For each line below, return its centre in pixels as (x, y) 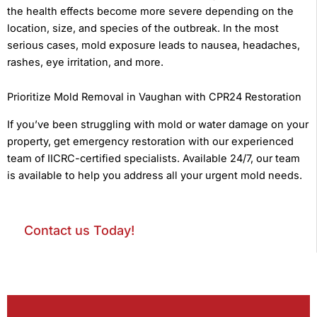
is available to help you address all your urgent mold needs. (156, 175)
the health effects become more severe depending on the (150, 11)
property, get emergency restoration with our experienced (150, 141)
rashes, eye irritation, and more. (87, 62)
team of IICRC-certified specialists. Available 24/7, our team (154, 158)
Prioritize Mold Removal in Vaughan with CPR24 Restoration (154, 97)
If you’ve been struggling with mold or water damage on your (158, 124)
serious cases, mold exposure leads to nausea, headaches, (154, 45)
